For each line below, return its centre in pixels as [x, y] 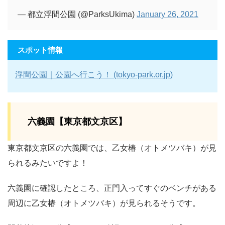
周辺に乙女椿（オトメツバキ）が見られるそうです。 [104, 203]
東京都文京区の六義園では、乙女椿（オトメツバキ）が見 [112, 148]
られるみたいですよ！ [48, 163]
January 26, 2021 [167, 14]
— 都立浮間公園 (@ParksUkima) [77, 14]
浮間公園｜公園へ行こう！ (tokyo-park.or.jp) [94, 74]
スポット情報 [40, 50]
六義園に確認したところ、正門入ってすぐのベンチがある [112, 188]
